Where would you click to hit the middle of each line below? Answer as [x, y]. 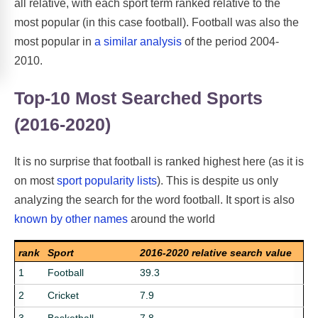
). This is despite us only [218, 181]
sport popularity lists [107, 181]
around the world [171, 219]
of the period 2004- [230, 41]
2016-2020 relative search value [216, 253]
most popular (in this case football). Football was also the [157, 22]
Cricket [63, 296]
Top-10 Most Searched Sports [138, 98]
